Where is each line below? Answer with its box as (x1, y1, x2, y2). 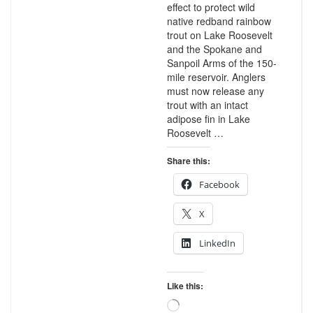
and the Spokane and (166, 42, 262, 56)
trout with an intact (166, 98, 248, 112)
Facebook (198, 178, 240, 191)
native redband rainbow (166, 14, 271, 28)
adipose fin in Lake (166, 112, 250, 126)
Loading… (178, 298, 219, 310)
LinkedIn (198, 237, 235, 249)
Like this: (166, 279, 203, 292)
